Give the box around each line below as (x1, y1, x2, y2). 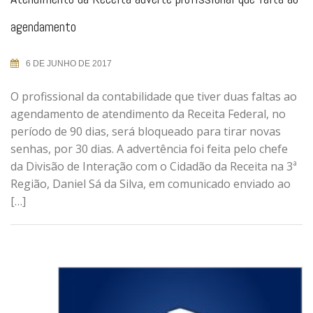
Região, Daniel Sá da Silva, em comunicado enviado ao (10, 175, 291, 191)
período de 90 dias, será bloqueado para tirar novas (10, 123, 281, 139)
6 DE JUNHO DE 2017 (26, 58, 112, 68)
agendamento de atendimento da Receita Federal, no (10, 105, 286, 122)
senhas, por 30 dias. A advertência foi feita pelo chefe (10, 140, 288, 156)
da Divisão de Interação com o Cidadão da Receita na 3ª (10, 158, 297, 174)
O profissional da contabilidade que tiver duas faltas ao (10, 88, 297, 104)
